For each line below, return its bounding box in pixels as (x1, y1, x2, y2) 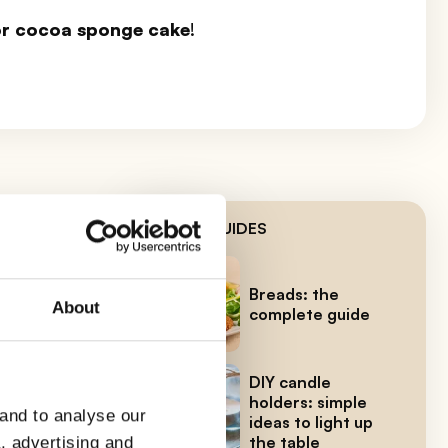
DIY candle (248, 371, 331, 392)
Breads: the (248, 283, 339, 304)
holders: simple (248, 391, 367, 412)
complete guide (248, 303, 370, 324)
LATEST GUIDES (143, 217, 267, 238)
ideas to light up (248, 411, 373, 432)
